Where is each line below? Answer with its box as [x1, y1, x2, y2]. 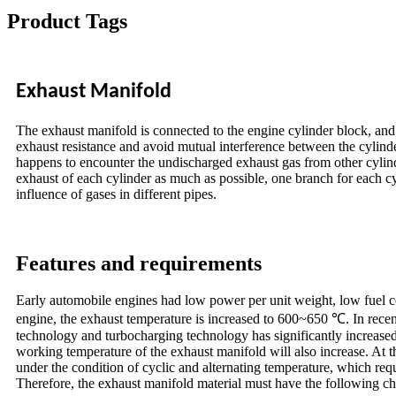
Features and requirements [16, 251, 262, 275]
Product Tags [7, 9, 127, 33]
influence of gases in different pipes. [16, 186, 217, 202]
